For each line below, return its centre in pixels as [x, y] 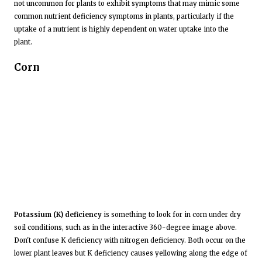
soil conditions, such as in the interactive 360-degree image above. [125, 228]
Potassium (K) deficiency [58, 215]
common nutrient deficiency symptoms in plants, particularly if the [124, 16]
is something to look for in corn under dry [171, 215]
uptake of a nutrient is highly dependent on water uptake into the [121, 29]
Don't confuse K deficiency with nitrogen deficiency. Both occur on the [130, 241]
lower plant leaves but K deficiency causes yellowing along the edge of [131, 254]
